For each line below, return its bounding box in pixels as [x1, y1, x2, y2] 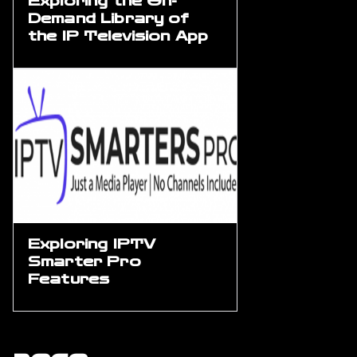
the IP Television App [28, 28, 209, 45]
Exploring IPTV [28, 236, 156, 253]
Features [28, 271, 110, 288]
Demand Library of [28, 10, 190, 28]
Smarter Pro [28, 253, 141, 271]
